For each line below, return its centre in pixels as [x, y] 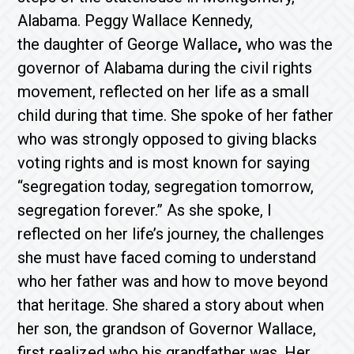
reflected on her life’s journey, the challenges [171, 234]
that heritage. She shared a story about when [171, 305]
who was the [288, 44]
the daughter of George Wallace [128, 44]
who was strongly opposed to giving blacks [168, 139]
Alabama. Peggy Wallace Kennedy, [136, 21]
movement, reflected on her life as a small [164, 92]
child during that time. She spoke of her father [176, 115]
